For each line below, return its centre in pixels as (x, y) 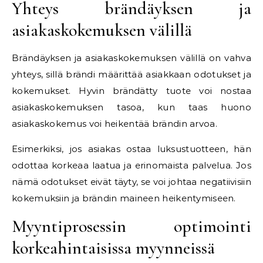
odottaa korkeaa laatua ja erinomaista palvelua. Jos (131, 165)
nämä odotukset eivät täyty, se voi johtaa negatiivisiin (131, 182)
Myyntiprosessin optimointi (131, 226)
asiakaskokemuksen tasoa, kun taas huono (131, 107)
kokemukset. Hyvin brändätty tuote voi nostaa (131, 91)
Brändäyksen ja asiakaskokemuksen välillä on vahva (131, 58)
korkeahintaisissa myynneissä (113, 248)
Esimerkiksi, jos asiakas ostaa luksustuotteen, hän (131, 149)
